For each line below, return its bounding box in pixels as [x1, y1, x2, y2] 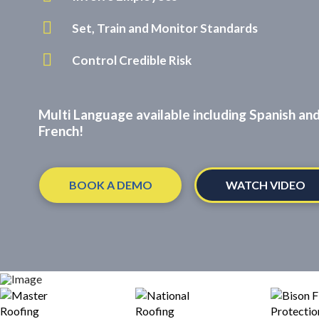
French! [38, 122, 84, 139]
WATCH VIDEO [225, 178, 305, 192]
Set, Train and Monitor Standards [72, 20, 258, 36]
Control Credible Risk [72, 52, 192, 68]
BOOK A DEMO [68, 178, 152, 192]
